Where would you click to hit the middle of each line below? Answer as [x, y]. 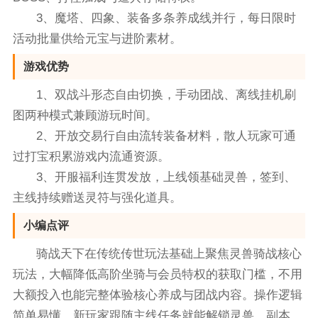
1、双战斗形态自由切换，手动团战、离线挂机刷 [166, 95]
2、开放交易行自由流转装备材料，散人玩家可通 [166, 136]
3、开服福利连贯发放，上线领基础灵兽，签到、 [166, 177]
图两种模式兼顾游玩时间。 [85, 116]
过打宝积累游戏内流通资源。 [91, 157]
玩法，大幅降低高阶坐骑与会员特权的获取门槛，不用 [157, 275]
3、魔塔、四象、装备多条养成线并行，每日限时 [166, 18]
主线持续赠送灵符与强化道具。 [97, 198]
